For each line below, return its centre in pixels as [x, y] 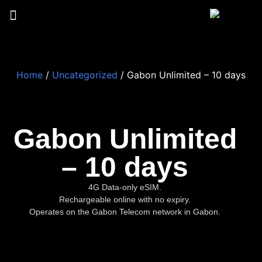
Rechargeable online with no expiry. [125, 199]
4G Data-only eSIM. [125, 187]
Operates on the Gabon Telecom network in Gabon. [125, 211]
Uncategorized [85, 75]
